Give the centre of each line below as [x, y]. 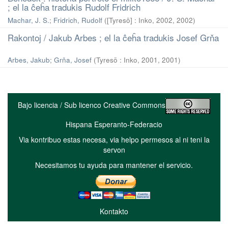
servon [114, 150]
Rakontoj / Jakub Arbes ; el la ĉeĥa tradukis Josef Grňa [113, 37]
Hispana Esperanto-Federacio [114, 124]
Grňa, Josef [73, 60]
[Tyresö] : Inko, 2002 [140, 20]
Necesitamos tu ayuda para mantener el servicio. [114, 165]
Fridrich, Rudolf [78, 20]
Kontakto [114, 211]
